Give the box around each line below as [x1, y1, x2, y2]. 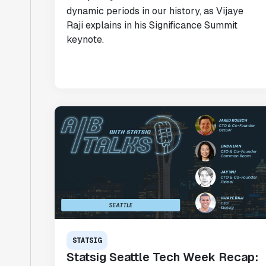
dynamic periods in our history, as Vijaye [66, 5, 243, 17]
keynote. [66, 33, 104, 46]
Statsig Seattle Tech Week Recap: [66, 249, 258, 265]
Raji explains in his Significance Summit [66, 19, 237, 31]
